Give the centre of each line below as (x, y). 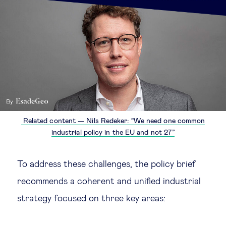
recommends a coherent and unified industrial (109, 181)
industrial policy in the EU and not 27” (113, 132)
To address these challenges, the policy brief (106, 164)
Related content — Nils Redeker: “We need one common (113, 121)
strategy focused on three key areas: (93, 199)
